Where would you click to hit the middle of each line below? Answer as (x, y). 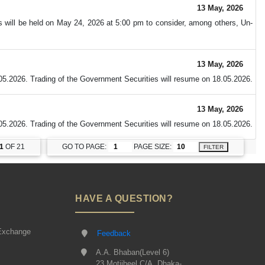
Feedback (114, 234)
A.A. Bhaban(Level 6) (132, 253)
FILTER (214, 147)
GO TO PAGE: (85, 147)
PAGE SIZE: (153, 147)
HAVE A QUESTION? (124, 199)
